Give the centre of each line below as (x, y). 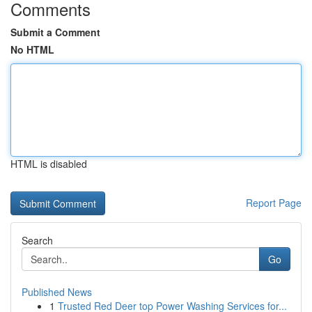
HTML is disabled (49, 164)
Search (37, 240)
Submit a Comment (55, 32)
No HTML (32, 49)
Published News (57, 292)
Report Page (274, 203)
